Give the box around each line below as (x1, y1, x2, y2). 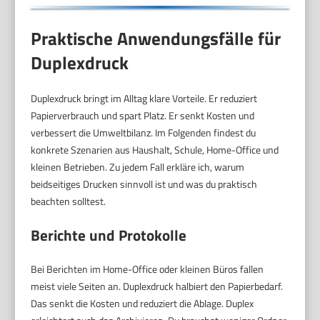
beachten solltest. (31, 193, 106, 209)
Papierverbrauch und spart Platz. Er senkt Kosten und (31, 107, 255, 123)
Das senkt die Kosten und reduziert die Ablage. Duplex (31, 295, 254, 311)
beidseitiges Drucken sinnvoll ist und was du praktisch (31, 176, 258, 191)
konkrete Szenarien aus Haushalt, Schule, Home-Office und (31, 141, 279, 157)
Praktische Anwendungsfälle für (31, 24, 281, 52)
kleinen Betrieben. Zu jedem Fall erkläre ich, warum (31, 159, 245, 174)
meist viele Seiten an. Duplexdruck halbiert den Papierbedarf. (31, 278, 284, 294)
